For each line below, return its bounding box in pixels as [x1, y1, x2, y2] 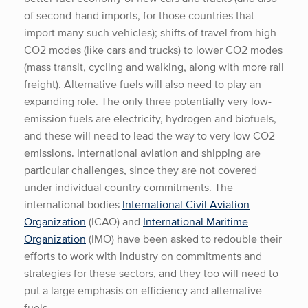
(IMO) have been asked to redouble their [86, 230, 282, 247]
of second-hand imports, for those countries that [24, 7, 254, 23]
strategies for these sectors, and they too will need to [24, 265, 278, 281]
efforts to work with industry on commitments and [24, 247, 262, 264]
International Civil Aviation [122, 196, 250, 212]
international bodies [24, 196, 122, 212]
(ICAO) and [86, 213, 143, 230]
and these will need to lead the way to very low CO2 [24, 127, 275, 144]
